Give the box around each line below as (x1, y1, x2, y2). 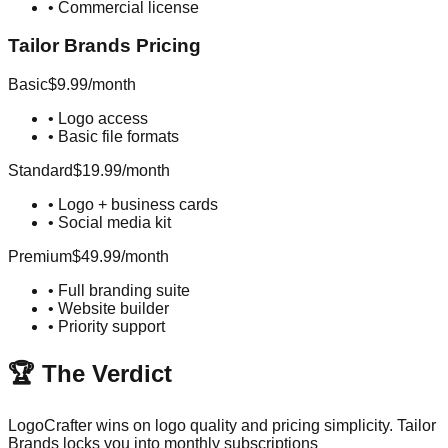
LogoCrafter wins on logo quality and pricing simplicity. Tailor (8, 416, 436, 434)
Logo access (58, 110, 148, 128)
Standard (8, 162, 73, 180)
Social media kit (58, 214, 171, 232)
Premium (8, 248, 72, 266)
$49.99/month (72, 248, 169, 266)
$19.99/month (73, 162, 170, 180)
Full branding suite (58, 282, 190, 300)
